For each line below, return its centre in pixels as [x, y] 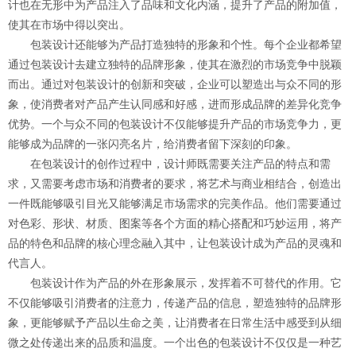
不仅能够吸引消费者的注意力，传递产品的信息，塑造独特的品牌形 [175, 303]
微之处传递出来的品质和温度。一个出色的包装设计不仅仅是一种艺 [175, 342]
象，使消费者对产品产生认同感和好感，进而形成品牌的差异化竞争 [175, 104]
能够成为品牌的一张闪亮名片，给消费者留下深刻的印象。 [153, 144]
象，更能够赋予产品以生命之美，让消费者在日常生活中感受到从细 [175, 323]
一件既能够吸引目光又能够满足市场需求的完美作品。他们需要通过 [175, 203]
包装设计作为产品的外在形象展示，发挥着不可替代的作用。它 [175, 283]
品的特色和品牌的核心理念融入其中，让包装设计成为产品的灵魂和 [175, 243]
